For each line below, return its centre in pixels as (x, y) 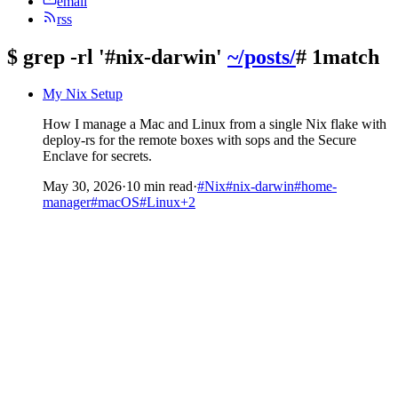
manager (67, 203)
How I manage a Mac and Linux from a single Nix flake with (215, 124)
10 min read (159, 187)
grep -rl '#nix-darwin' (123, 56)
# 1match (338, 56)
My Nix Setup (83, 94)
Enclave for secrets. (97, 156)
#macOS (115, 203)
